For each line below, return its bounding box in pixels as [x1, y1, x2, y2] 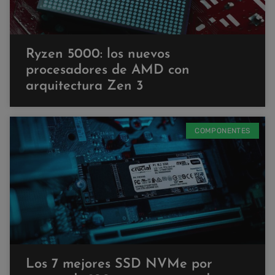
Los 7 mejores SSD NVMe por [26, 257, 212, 271]
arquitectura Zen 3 [26, 79, 144, 93]
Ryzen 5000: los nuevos [26, 47, 170, 61]
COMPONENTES [195, 126, 250, 135]
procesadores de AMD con [26, 63, 190, 77]
